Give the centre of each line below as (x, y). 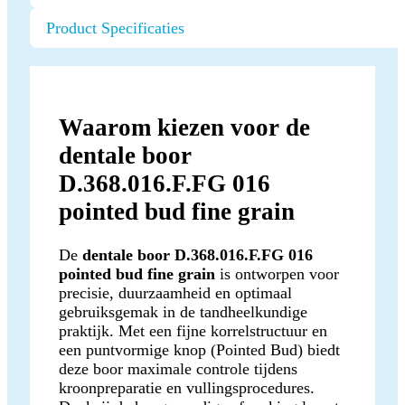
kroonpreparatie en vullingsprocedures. (187, 387)
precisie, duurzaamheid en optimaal (175, 292)
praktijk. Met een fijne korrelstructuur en (193, 330)
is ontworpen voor (277, 273)
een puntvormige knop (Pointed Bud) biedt (199, 349)
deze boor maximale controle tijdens (178, 368)
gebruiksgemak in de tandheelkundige (183, 311)
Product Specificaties (115, 28)
